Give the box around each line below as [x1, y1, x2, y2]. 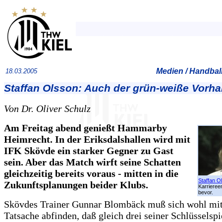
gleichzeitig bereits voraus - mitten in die [4, 168, 178, 179]
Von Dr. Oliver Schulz [4, 103, 91, 114]
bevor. [198, 189, 213, 195]
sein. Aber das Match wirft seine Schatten [4, 157, 181, 167]
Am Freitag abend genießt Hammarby [4, 122, 167, 133]
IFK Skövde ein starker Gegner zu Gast [4, 145, 173, 156]
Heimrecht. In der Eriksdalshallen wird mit [4, 134, 190, 145]
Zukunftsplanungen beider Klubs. [4, 179, 148, 190]
